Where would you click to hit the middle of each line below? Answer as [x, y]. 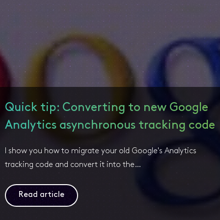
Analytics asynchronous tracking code [110, 126]
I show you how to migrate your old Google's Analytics [101, 151]
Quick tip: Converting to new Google [107, 108]
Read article [41, 195]
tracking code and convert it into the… [73, 165]
